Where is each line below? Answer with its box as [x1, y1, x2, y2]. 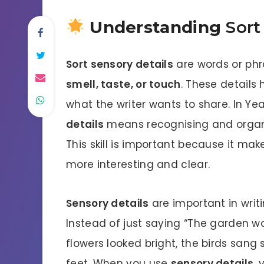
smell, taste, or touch [66, 77, 181, 91]
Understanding [84, 16, 226, 37]
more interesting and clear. [66, 157, 210, 171]
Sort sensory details [66, 57, 173, 71]
